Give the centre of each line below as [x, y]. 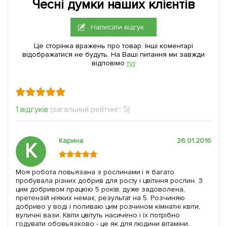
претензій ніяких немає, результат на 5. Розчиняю [101, 198]
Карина [71, 141]
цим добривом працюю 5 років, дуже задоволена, [101, 190]
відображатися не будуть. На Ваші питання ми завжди [113, 55]
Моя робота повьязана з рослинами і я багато [95, 172]
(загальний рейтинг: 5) [90, 110]
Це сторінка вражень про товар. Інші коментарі [113, 46]
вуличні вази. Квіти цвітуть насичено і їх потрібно [98, 215]
